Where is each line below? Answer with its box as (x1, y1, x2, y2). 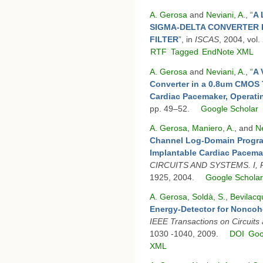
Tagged (170, 47, 198, 57)
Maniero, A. (192, 123, 234, 133)
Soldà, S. (192, 191, 225, 201)
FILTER (150, 35, 178, 45)
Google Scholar (201, 103, 259, 113)
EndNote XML (202, 47, 254, 57)
